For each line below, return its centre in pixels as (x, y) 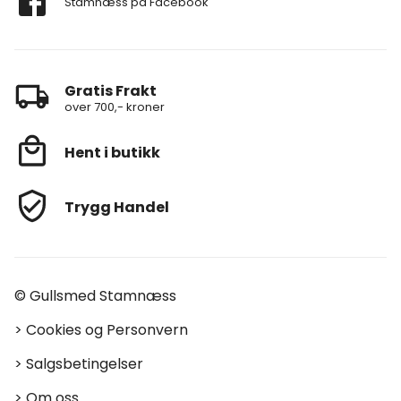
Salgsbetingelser (85, 363)
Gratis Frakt (111, 91)
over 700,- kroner (115, 107)
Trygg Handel (117, 208)
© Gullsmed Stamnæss (95, 295)
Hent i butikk (112, 153)
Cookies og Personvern (107, 329)
